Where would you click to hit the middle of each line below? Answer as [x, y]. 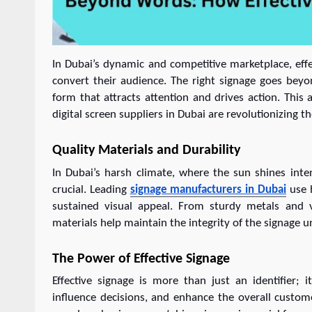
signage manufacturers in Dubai [208, 189]
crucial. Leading [89, 189]
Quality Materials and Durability [146, 151]
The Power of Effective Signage [141, 259]
